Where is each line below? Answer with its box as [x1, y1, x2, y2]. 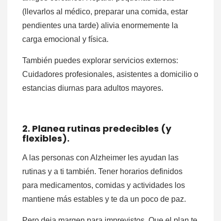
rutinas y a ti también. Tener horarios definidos [22, 167, 183, 176]
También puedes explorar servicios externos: [22, 56, 178, 65]
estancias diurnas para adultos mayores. [22, 84, 163, 93]
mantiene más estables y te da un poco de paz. [22, 195, 186, 204]
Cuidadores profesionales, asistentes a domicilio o [22, 70, 198, 79]
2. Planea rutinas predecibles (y [22, 122, 171, 135]
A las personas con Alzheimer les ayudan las [22, 153, 179, 162]
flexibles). [22, 132, 70, 145]
